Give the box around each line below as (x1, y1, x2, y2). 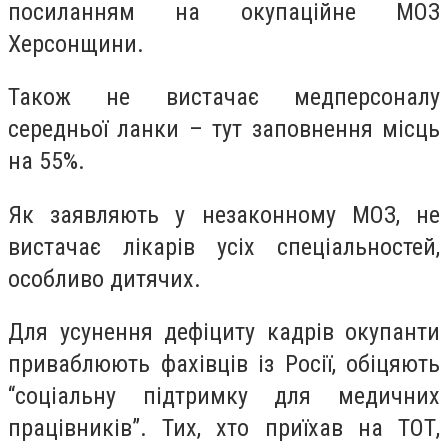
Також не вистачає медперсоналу (8, 83, 440, 112)
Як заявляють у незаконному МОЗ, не (8, 200, 440, 229)
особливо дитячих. (8, 264, 201, 293)
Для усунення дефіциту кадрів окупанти (8, 318, 440, 347)
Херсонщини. (8, 29, 144, 58)
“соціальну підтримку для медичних (8, 382, 440, 411)
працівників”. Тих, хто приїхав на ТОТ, (8, 414, 440, 443)
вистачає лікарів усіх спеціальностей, (8, 232, 440, 261)
